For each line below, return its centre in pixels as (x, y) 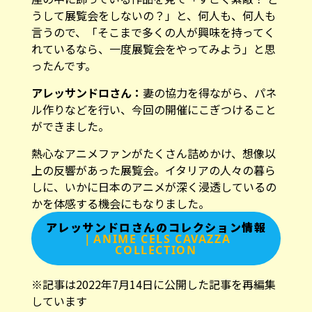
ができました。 (70, 126)
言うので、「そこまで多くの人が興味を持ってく (153, 32)
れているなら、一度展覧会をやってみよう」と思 (153, 48)
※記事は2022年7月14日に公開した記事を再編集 (153, 284)
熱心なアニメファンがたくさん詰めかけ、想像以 (153, 153)
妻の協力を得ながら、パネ (209, 92)
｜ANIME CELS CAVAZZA (156, 239)
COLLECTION (156, 250)
